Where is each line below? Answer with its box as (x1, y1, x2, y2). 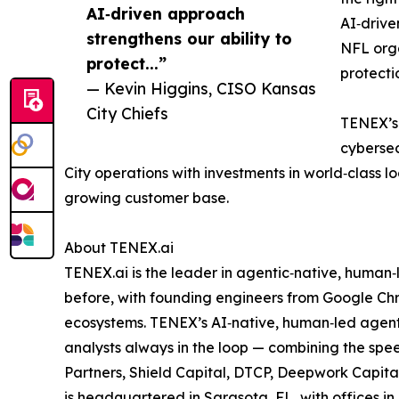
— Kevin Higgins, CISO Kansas (86, 78, 316, 99)
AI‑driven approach (86, 4, 245, 24)
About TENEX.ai (64, 239, 174, 257)
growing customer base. (64, 189, 229, 208)
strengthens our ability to (86, 28, 292, 49)
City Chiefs (86, 103, 168, 124)
